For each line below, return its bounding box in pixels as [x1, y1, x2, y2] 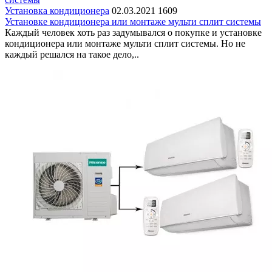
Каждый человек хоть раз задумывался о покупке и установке [5, 27, 262, 38]
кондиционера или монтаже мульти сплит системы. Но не [5, 38, 245, 49]
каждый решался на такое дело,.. [5, 49, 139, 59]
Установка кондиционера [5, 5, 109, 16]
